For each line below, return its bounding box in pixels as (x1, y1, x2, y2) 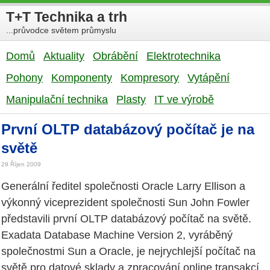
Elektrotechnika (146, 50, 221, 62)
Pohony (6, 72, 43, 84)
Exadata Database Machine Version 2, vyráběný (1, 229, 233, 242)
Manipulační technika (6, 93, 108, 105)
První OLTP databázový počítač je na (1, 121, 254, 137)
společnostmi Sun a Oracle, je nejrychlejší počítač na (1, 245, 256, 258)
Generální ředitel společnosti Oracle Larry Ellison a (1, 180, 245, 193)
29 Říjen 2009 (1, 161, 41, 168)
